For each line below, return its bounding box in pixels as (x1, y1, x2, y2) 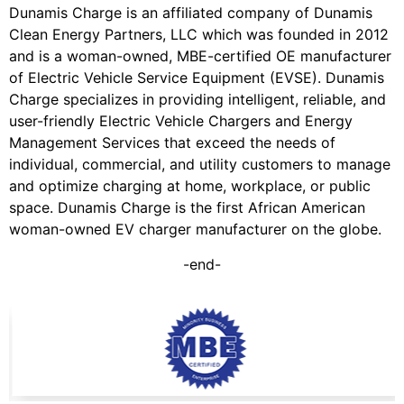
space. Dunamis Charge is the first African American (9, 198, 365, 217)
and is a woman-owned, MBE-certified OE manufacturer (9, 47, 391, 66)
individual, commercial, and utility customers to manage (9, 155, 390, 174)
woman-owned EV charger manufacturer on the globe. (9, 220, 381, 239)
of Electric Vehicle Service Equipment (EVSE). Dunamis (9, 69, 384, 87)
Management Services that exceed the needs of (9, 133, 335, 152)
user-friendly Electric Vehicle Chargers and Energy (9, 112, 353, 131)
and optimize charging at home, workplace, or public (9, 177, 371, 196)
